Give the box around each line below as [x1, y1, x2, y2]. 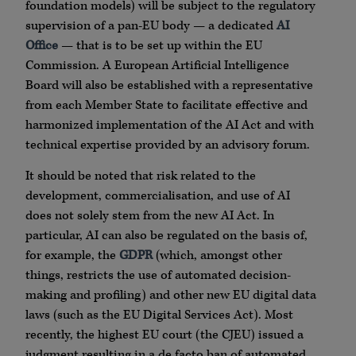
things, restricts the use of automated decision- [25, 267, 291, 284]
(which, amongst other [153, 247, 282, 265]
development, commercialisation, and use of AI [25, 188, 290, 205]
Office [25, 37, 58, 55]
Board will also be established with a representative [25, 77, 313, 95]
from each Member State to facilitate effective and [25, 97, 308, 114]
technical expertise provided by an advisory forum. [25, 137, 310, 154]
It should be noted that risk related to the [25, 168, 256, 185]
